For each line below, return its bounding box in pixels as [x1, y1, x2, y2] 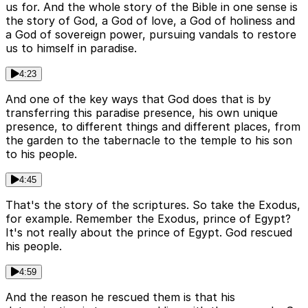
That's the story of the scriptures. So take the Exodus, [5, 198, 300, 212]
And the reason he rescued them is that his [5, 290, 235, 305]
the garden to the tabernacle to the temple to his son [5, 133, 292, 148]
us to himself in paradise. [5, 41, 137, 56]
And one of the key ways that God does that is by [5, 92, 271, 107]
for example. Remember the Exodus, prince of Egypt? [5, 212, 291, 226]
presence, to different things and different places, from [5, 120, 300, 134]
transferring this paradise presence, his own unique [5, 106, 278, 120]
